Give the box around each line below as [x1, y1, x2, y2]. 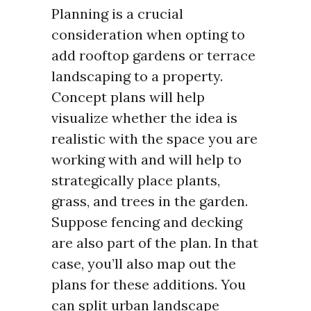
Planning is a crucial [51, 5, 183, 23]
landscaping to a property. [51, 67, 223, 85]
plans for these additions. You [51, 276, 246, 294]
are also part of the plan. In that [51, 234, 258, 252]
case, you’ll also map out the [51, 255, 236, 273]
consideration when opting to [51, 26, 245, 44]
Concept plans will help [51, 88, 205, 106]
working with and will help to [51, 151, 242, 169]
